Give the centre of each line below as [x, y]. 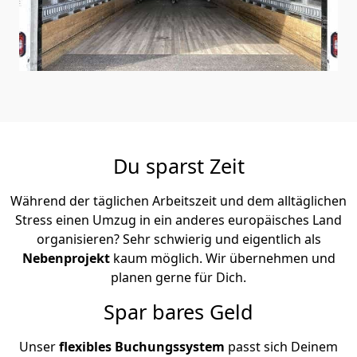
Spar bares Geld [178, 311]
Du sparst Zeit [178, 165]
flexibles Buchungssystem [142, 346]
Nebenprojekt [67, 258]
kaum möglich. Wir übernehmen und [224, 258]
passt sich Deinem [281, 346]
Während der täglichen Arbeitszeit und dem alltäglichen [178, 200]
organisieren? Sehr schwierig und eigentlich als [178, 239]
